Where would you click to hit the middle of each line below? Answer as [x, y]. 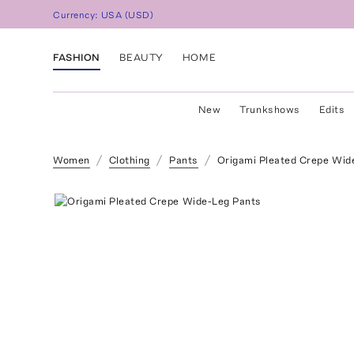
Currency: [77, 15]
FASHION [77, 57]
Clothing [129, 160]
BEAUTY [141, 57]
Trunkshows [270, 109]
